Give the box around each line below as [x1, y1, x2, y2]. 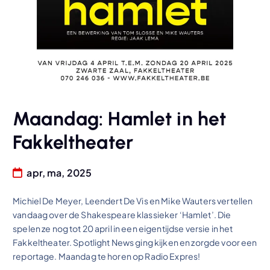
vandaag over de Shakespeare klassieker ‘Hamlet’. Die [13, 209, 231, 221]
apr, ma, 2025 [25, 166, 92, 180]
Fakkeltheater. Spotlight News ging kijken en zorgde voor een [13, 237, 257, 248]
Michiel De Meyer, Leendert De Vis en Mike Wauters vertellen [13, 195, 253, 207]
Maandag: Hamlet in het [13, 107, 227, 130]
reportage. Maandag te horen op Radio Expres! [13, 251, 201, 262]
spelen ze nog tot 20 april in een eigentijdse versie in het [13, 223, 233, 234]
